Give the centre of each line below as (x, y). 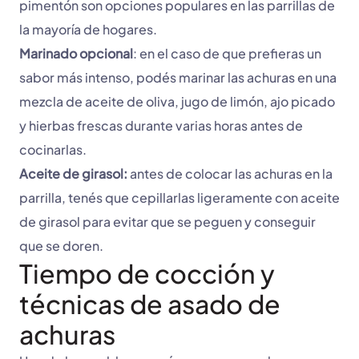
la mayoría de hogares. (89, 30)
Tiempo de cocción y (147, 274)
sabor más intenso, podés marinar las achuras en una (178, 78)
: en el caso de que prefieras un (227, 54)
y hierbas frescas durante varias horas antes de (161, 126)
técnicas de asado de (150, 304)
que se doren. (63, 246)
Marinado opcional (76, 54)
